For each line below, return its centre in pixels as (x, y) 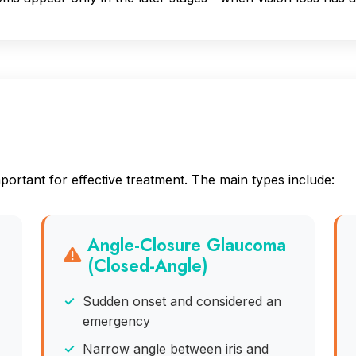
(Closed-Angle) (148, 265)
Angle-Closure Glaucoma (187, 244)
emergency (117, 321)
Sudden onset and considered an (182, 302)
